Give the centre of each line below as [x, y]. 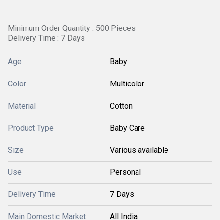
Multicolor [127, 84]
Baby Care [127, 128]
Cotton [121, 106]
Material [22, 106]
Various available [139, 150]
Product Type [31, 128]
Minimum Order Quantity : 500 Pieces [72, 28]
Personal [125, 172]
